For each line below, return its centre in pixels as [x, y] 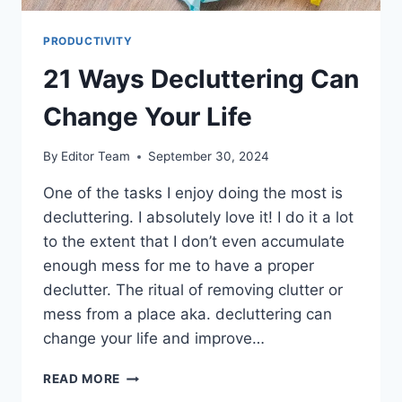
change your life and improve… [154, 339]
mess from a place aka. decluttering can [188, 315]
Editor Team [96, 157]
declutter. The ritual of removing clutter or [193, 290]
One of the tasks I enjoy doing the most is [193, 193]
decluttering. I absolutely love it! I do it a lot [198, 218]
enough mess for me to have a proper [179, 266]
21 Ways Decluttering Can [201, 79]
